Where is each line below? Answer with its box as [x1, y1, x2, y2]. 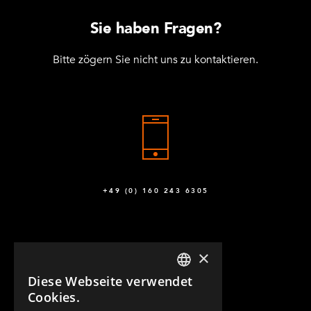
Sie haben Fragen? [90, 17, 221, 39]
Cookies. [28, 289, 81, 305]
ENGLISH [180, 281, 211, 292]
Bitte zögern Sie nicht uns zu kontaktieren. [53, 51, 258, 67]
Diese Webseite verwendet [28, 273, 193, 289]
